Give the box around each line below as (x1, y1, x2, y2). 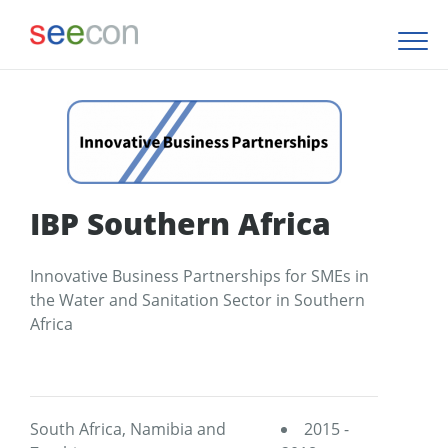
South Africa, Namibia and (30, 418, 226, 440)
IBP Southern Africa (30, 203, 331, 244)
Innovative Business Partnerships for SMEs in (30, 265, 369, 287)
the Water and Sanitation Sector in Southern (30, 289, 365, 311)
